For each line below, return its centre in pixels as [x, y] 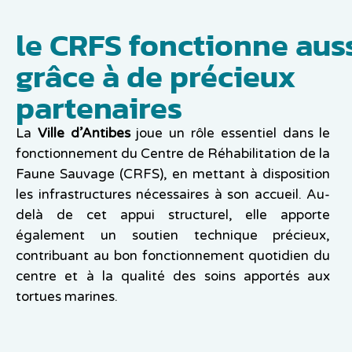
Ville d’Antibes [84, 134]
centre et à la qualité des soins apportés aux [173, 277]
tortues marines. [67, 297]
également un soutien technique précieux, [173, 236]
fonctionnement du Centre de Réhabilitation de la [173, 154]
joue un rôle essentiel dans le [230, 134]
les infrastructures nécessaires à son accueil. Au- [173, 195]
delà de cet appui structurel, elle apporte [173, 215]
